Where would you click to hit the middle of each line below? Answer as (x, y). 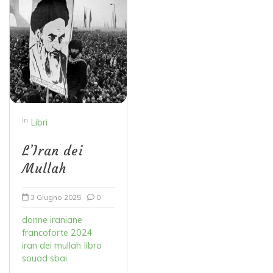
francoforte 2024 (57, 233)
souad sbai (44, 259)
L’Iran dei (52, 151)
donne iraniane (52, 220)
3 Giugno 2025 (56, 197)
